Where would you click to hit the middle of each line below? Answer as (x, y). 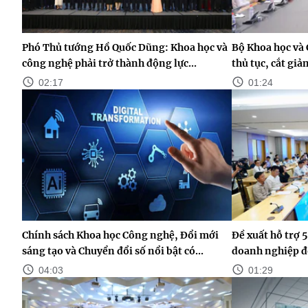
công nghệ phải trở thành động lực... (109, 63)
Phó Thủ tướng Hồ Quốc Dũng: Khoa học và (125, 47)
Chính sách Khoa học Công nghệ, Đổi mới (120, 235)
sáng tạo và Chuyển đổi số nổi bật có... (113, 251)
